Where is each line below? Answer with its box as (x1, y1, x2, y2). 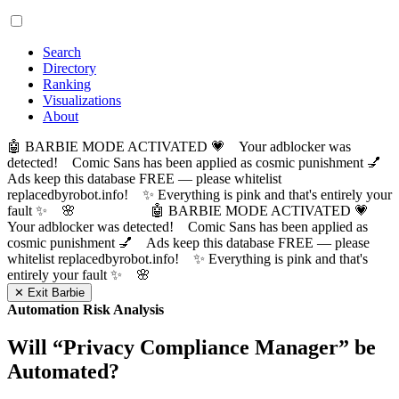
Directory (43, 61, 96, 76)
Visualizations (43, 93, 121, 108)
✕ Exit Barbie (14, 286, 85, 299)
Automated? (7, 359, 119, 383)
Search (43, 45, 81, 60)
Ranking (43, 77, 91, 92)
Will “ (7, 335, 63, 359)
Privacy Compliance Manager (63, 335, 338, 359)
